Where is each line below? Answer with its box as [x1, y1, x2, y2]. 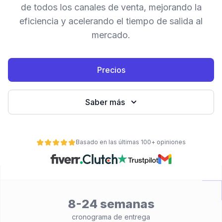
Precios [97, 65, 125, 75]
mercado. [92, 30, 130, 40]
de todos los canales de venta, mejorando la [20, 2, 202, 12]
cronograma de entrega [72, 213, 150, 221]
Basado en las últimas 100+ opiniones [76, 138, 186, 146]
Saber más [85, 97, 125, 107]
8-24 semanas [67, 197, 155, 211]
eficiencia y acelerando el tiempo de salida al [19, 16, 203, 26]
